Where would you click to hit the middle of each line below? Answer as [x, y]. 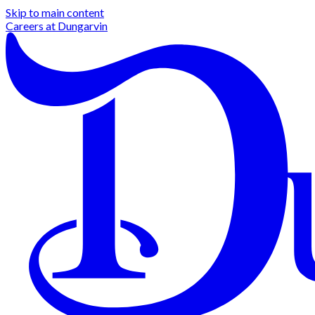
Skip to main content [55, 12]
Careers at [32, 26]
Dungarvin [83, 26]
